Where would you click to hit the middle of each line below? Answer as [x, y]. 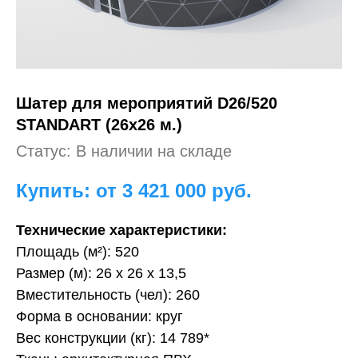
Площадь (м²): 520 [78, 252]
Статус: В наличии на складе [124, 151]
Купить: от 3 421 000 [111, 191]
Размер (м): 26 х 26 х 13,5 [101, 273]
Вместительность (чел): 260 [108, 295]
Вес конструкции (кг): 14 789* [113, 338]
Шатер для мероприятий [117, 103]
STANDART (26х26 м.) [99, 125]
